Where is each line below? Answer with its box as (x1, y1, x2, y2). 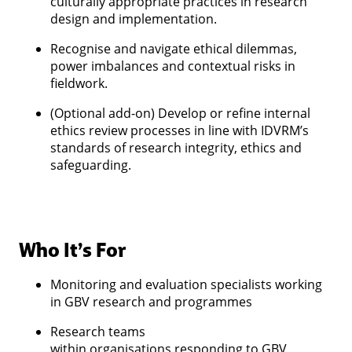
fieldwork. (50, 74, 111, 92)
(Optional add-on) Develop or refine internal (50, 104, 310, 122)
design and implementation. (50, 9, 220, 27)
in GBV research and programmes (50, 292, 255, 310)
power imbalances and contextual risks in (50, 57, 295, 75)
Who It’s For (19, 233, 125, 265)
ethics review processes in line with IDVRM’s (50, 121, 309, 139)
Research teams (50, 322, 145, 340)
